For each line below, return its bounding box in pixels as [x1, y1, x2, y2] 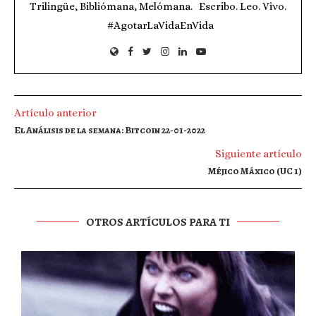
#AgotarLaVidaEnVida [102, 18, 214, 32]
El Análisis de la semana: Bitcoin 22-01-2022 [14, 123, 205, 137]
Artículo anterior [14, 106, 97, 119]
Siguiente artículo [215, 147, 302, 160]
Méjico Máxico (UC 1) [208, 164, 302, 178]
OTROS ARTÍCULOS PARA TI [86, 214, 230, 230]
